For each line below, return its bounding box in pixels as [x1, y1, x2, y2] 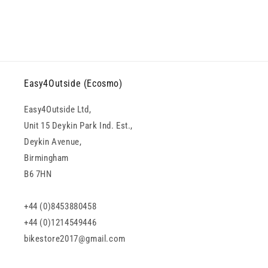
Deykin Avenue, [24, 136, 82, 147]
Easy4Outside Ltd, [24, 104, 92, 115]
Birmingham [24, 153, 69, 163]
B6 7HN [24, 169, 52, 179]
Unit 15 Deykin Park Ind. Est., [24, 120, 133, 131]
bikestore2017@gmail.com [24, 233, 126, 244]
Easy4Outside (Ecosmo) [24, 78, 123, 89]
